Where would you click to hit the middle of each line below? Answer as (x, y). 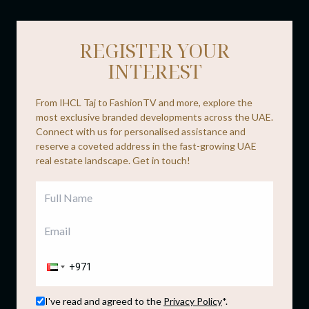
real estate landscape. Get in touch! (113, 160)
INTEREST (154, 71)
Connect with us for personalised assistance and (141, 131)
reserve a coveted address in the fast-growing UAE (146, 146)
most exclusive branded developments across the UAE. (154, 117)
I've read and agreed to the (103, 301)
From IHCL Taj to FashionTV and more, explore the (144, 102)
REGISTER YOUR (154, 50)
